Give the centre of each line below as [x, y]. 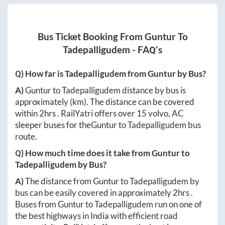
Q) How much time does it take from [83, 153]
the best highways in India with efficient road [96, 216]
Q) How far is [40, 74]
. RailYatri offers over [97, 114]
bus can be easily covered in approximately [94, 193]
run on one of [178, 204]
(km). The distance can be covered [132, 102]
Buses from [36, 204]
